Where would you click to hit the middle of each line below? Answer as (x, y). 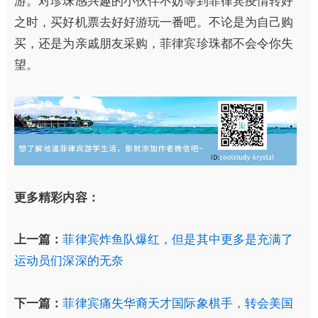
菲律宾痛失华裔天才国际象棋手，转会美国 (178, 303)
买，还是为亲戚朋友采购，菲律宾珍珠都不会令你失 (154, 43)
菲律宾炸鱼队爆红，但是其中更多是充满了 (178, 239)
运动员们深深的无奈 (69, 261)
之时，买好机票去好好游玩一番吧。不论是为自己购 (154, 22)
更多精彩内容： (57, 197)
